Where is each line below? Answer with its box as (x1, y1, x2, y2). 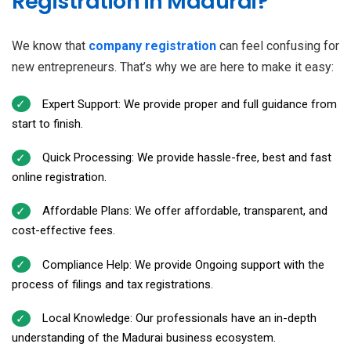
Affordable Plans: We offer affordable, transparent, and (42, 204, 327, 219)
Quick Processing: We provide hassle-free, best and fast (42, 150, 331, 165)
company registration (89, 38, 216, 53)
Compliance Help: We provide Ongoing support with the (42, 257, 324, 272)
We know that (12, 38, 89, 53)
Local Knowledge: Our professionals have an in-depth (42, 311, 317, 326)
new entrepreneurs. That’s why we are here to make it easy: (12, 59, 334, 74)
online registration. (12, 170, 107, 185)
